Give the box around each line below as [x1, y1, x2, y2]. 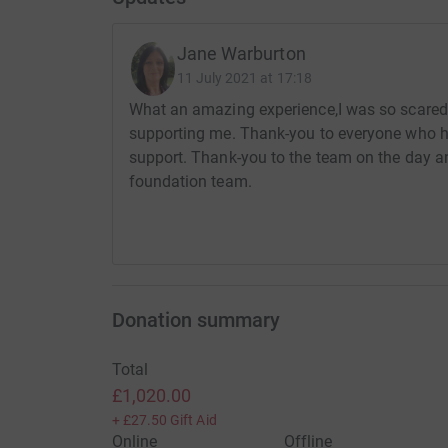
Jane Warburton [176, 43, 306, 65]
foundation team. [128, 172, 252, 192]
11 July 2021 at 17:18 [176, 70, 312, 87]
